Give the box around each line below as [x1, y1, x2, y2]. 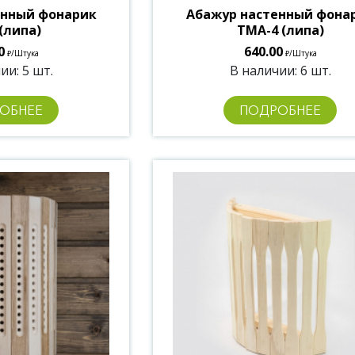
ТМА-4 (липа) [236, 21, 324, 39]
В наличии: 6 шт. [229, 61, 331, 79]
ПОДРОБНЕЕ [239, 101, 322, 118]
